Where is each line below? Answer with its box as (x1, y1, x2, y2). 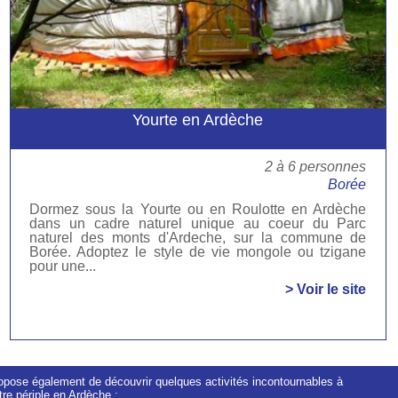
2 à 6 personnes (265, 159, 367, 175)
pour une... (29, 259, 97, 275)
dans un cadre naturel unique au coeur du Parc (29, 216, 367, 232)
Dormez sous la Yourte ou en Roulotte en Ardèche (29, 202, 367, 218)
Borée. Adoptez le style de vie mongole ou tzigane (29, 244, 367, 260)
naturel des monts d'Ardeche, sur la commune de (29, 230, 367, 246)
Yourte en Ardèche (132, 111, 264, 130)
